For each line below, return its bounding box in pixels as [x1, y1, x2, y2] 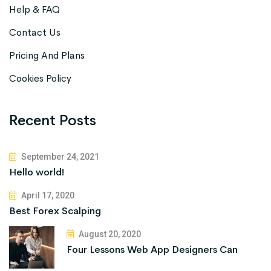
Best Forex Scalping [9, 204, 101, 217]
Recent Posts [9, 111, 96, 129]
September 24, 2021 [19, 151, 99, 162]
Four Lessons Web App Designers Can [67, 243, 238, 256]
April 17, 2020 [19, 190, 74, 200]
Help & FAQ [9, 2, 60, 16]
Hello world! [9, 165, 64, 178]
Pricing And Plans [9, 48, 85, 62]
